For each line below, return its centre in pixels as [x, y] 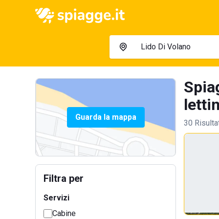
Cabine [64, 213]
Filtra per [64, 178]
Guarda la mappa [106, 117]
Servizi [56, 198]
